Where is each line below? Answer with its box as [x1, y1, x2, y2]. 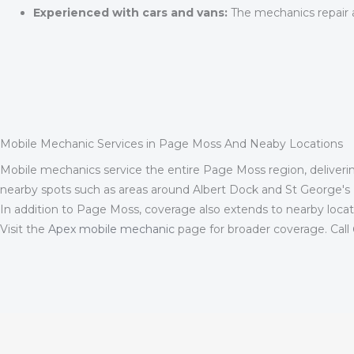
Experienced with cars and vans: [33, 6, 228, 21]
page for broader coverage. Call [175, 222, 352, 237]
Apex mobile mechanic [48, 222, 175, 237]
